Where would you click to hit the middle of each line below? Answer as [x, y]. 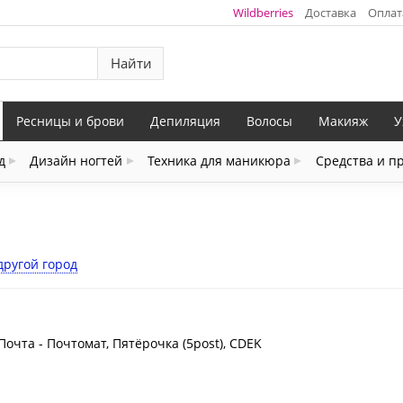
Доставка [330, 12]
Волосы [269, 121]
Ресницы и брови [70, 121]
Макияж [343, 121]
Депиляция [185, 121]
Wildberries [263, 12]
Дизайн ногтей [76, 161]
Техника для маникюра [219, 161]
